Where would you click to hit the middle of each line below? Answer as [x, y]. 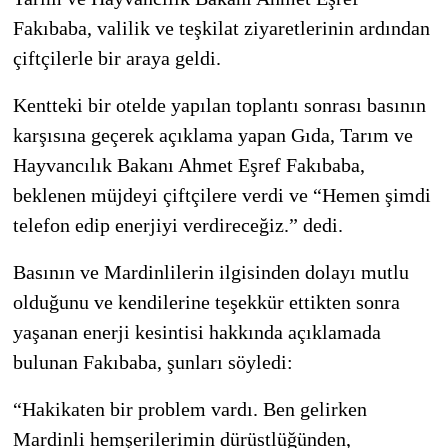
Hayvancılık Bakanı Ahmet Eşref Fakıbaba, [188, 165]
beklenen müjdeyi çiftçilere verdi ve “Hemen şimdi [221, 195]
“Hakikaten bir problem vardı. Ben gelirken [189, 409]
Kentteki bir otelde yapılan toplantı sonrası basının [219, 105]
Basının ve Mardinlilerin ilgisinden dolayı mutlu [210, 272]
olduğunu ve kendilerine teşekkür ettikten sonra [206, 302]
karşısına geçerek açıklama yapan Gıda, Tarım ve [212, 135]
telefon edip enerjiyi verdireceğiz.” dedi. [177, 225]
